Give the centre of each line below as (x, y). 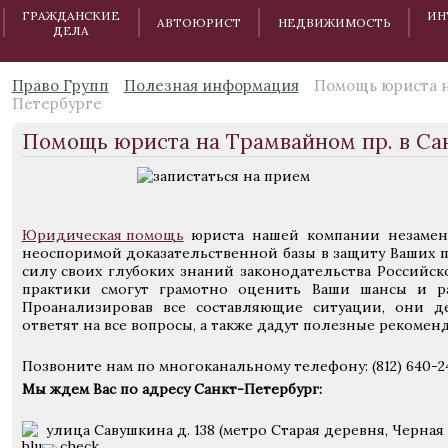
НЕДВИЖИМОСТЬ (334, 22)
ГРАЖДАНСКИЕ (71, 15)
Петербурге (56, 103)
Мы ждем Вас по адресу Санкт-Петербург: (171, 389)
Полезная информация (211, 85)
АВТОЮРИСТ (199, 22)
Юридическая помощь (102, 235)
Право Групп (60, 85)
